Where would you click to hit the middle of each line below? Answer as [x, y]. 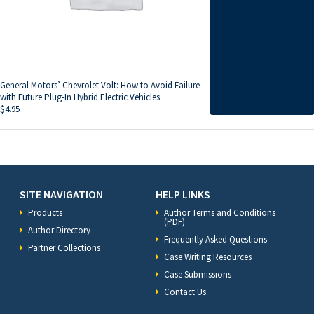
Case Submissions [198, 275]
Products [45, 213]
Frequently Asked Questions [216, 240]
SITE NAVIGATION [61, 194]
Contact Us [185, 292]
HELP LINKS [183, 194]
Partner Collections [64, 248]
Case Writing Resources [208, 257]
